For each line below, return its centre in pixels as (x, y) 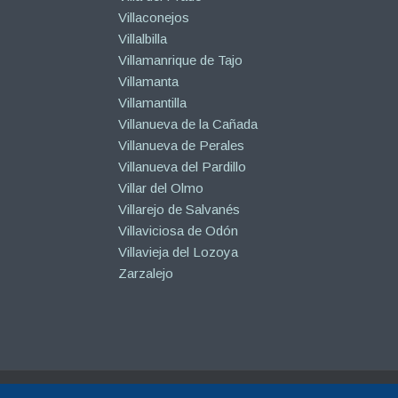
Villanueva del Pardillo (182, 167)
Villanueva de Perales (181, 146)
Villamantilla (152, 103)
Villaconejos (153, 18)
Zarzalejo (145, 274)
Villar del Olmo (160, 188)
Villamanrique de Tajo (180, 60)
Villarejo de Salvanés (179, 210)
